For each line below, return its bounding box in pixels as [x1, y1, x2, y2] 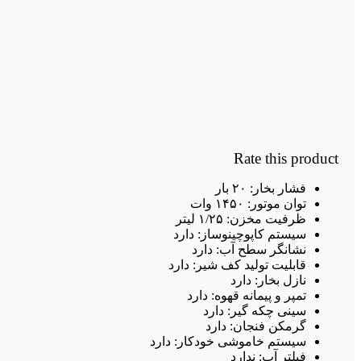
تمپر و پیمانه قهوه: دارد [187, 288, 306, 303]
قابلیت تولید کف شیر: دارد [168, 258, 306, 272]
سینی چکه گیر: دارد [203, 304, 306, 318]
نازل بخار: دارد [230, 273, 306, 288]
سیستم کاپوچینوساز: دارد [173, 227, 306, 242]
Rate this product [234, 150, 338, 168]
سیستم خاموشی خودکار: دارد [150, 334, 306, 349]
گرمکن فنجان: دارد [205, 319, 306, 334]
